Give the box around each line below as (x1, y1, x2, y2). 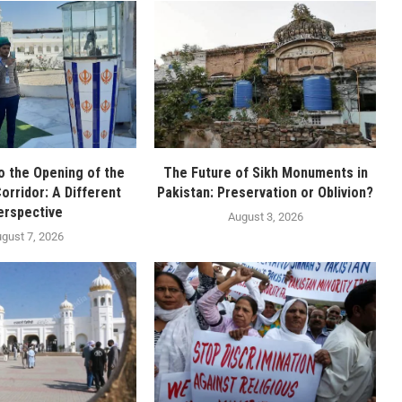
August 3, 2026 (227, 210, 303, 224)
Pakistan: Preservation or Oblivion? (157, 184, 374, 202)
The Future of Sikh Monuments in (162, 164, 368, 182)
